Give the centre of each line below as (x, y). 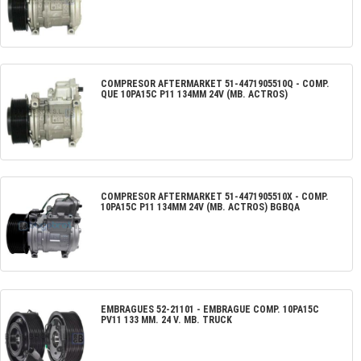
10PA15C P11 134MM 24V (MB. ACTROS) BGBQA (200, 207)
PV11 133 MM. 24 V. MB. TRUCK (166, 320)
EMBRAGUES (127, 309)
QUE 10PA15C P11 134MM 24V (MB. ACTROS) (194, 94)
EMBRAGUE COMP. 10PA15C (261, 309)
